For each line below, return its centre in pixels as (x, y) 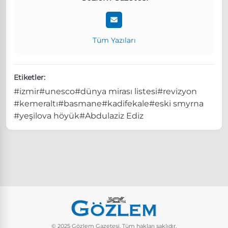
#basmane (80, 103)
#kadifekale (125, 103)
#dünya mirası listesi (116, 91)
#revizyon (177, 91)
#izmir (26, 91)
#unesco (57, 91)
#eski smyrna (176, 103)
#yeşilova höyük (47, 116)
